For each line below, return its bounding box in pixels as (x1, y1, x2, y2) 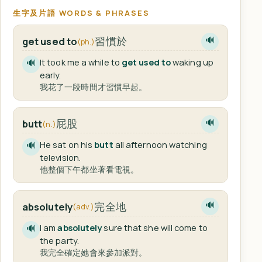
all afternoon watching (113, 139, 207, 151)
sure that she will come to (102, 221, 208, 233)
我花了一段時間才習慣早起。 (39, 81, 147, 93)
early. (39, 69, 61, 81)
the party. (39, 234, 79, 246)
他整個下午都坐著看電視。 (39, 164, 139, 175)
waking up (170, 56, 213, 68)
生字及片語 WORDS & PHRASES (12, 7, 150, 18)
